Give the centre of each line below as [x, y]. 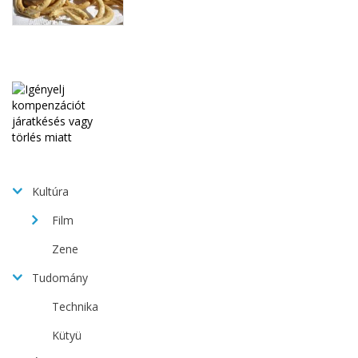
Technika [75, 307]
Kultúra [50, 192]
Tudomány [60, 278]
